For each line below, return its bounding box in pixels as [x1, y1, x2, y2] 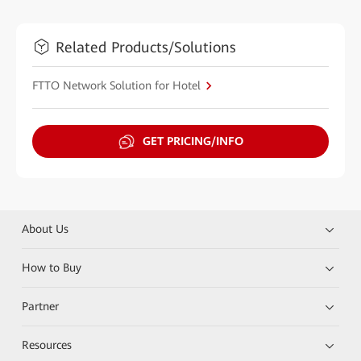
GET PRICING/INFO [142, 135, 243, 147]
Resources [22, 338, 73, 351]
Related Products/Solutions [56, 38, 236, 56]
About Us [22, 222, 69, 235]
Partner [22, 300, 60, 313]
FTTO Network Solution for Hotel [32, 78, 201, 92]
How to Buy [22, 261, 82, 274]
